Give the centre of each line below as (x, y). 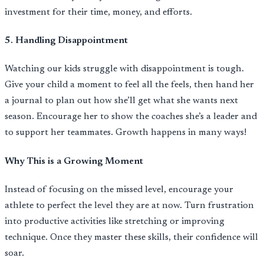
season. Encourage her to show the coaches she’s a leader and (131, 117)
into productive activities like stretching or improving (115, 222)
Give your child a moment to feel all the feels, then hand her (129, 85)
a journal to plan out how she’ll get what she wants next (121, 101)
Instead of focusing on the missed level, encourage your (119, 190)
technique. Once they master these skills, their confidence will (131, 237)
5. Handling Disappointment (66, 41)
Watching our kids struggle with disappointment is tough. (124, 69)
